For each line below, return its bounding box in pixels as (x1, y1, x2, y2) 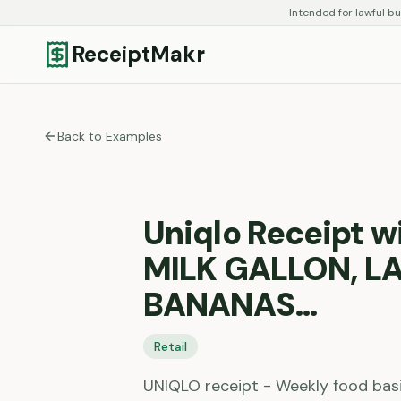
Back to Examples (57, 128, 162, 144)
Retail (154, 338, 187, 354)
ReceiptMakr (72, 40, 205, 68)
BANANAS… (143, 284, 318, 326)
